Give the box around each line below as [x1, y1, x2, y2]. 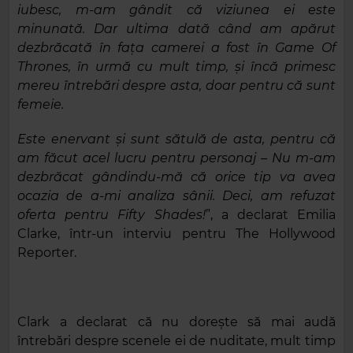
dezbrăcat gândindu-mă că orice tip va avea [17, 169, 336, 185]
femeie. [17, 97, 64, 113]
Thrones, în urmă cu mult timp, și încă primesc [17, 59, 336, 75]
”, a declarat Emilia [205, 207, 336, 223]
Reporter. [17, 245, 76, 261]
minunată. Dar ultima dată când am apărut [17, 21, 336, 37]
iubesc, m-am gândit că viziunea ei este [17, 2, 336, 18]
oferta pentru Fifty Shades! [17, 207, 206, 223]
